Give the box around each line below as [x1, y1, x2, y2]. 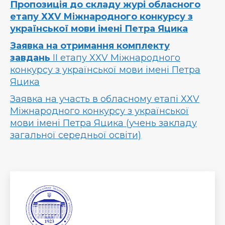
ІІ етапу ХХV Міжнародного [50, 52, 180, 63]
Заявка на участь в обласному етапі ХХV [10, 93, 199, 104]
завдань [10, 52, 50, 63]
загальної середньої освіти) [10, 130, 141, 141]
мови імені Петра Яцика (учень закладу [10, 118, 197, 129]
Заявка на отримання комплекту [10, 40, 170, 51]
